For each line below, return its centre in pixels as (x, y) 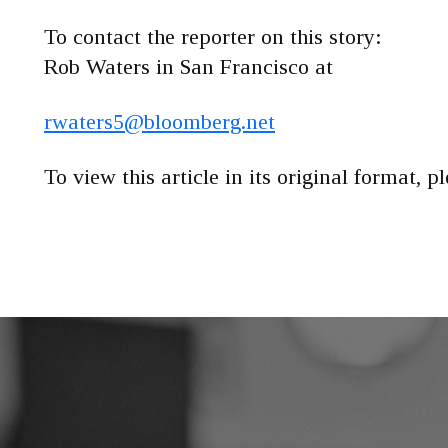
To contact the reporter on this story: (213, 36)
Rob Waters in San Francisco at (188, 66)
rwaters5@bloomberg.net (159, 121)
